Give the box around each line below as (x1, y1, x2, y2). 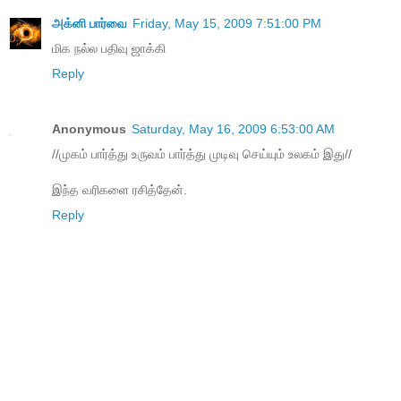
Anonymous (52, 121, 126, 136)
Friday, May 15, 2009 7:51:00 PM (132, 15, 321, 30)
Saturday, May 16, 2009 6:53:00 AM (132, 121, 335, 136)
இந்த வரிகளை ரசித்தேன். (52, 182, 187, 197)
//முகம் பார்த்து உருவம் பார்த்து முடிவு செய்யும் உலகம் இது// (52, 146, 352, 161)
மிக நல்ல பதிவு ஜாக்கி (52, 40, 166, 55)
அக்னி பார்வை (52, 15, 127, 30)
